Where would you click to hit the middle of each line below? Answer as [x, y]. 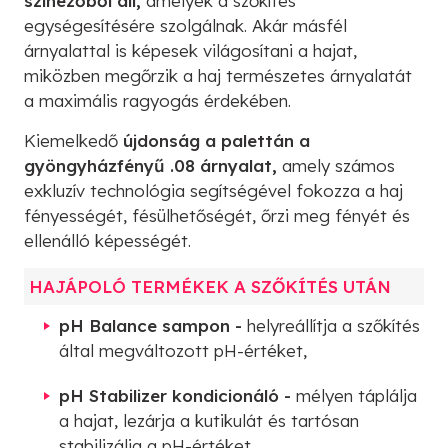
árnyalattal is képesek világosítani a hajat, [190, 51]
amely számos [336, 166]
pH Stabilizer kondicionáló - [177, 396]
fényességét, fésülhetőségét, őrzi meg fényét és [217, 216]
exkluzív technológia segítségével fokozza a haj [213, 191]
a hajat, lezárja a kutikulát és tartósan [209, 421]
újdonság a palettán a [216, 141]
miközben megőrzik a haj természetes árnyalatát [218, 76]
